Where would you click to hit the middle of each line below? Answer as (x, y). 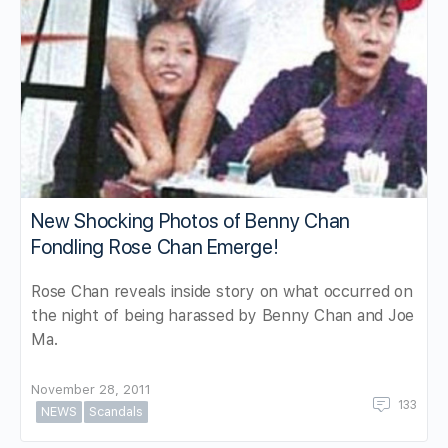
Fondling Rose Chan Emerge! (155, 246)
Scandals (116, 411)
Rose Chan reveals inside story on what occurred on (222, 291)
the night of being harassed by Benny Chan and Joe (223, 315)
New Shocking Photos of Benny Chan (191, 220)
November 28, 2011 (91, 389)
